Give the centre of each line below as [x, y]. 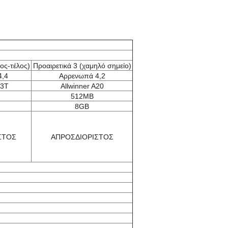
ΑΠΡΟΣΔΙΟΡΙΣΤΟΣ [82, 137]
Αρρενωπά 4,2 [82, 76]
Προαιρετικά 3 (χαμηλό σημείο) [82, 66]
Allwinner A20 [82, 86]
